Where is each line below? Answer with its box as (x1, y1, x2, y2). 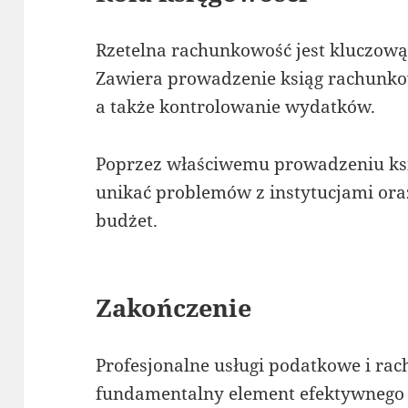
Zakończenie (96, 290, 252, 324)
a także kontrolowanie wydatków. (96, 94, 376, 118)
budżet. (96, 208, 158, 232)
